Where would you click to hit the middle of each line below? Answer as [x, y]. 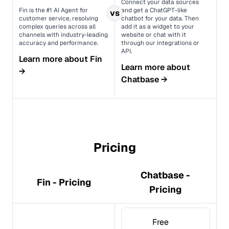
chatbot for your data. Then [160, 18]
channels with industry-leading [63, 35]
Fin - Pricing [64, 182]
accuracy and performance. [59, 43]
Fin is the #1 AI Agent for [53, 10]
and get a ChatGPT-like [154, 10]
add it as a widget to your [157, 27]
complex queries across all [57, 27]
